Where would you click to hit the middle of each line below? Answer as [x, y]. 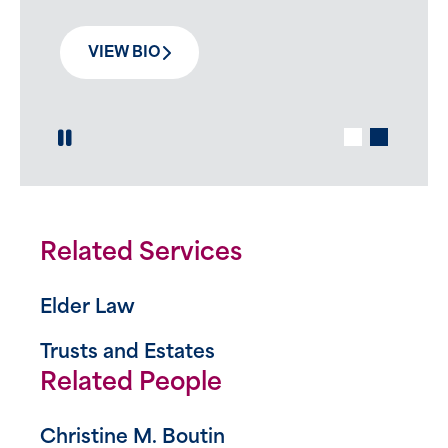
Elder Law [87, 308]
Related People [131, 383]
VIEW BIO [124, 52]
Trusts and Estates [127, 353]
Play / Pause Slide [159, 147]
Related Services [141, 253]
